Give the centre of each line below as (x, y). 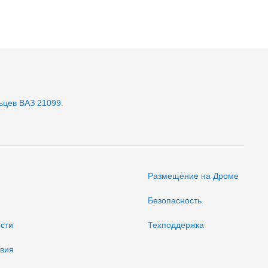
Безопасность (175, 201)
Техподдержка (176, 225)
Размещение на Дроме (193, 176)
